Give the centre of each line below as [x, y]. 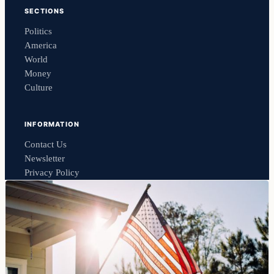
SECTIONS [45, 11]
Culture [39, 88]
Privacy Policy [52, 173]
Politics [38, 31]
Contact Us [46, 145]
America [41, 46]
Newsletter [45, 159]
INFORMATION [52, 124]
